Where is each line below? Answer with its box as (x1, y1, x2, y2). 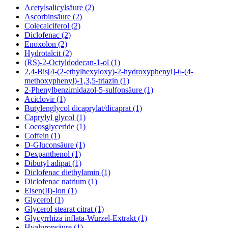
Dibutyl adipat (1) (24, 158, 81, 167)
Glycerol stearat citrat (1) (24, 204, 104, 213)
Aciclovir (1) (24, 94, 66, 103)
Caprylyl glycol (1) (24, 112, 85, 122)
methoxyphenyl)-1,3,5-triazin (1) (24, 76, 129, 85)
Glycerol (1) (24, 195, 64, 204)
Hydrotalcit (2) (24, 48, 72, 58)
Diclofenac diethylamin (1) (24, 167, 110, 177)
